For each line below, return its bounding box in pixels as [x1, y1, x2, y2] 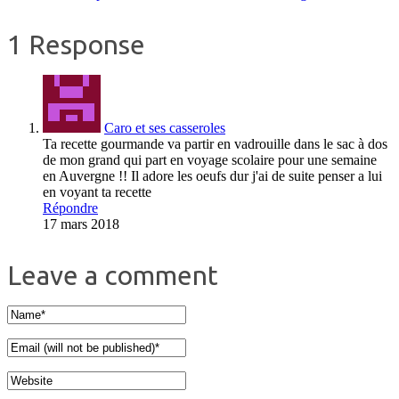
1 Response [7, 29, 145, 61]
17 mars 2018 [43, 216, 119, 232]
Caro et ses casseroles [104, 120, 225, 136]
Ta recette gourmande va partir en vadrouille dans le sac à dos [43, 136, 387, 152]
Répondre [43, 200, 98, 216]
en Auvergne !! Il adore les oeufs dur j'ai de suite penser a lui [43, 168, 382, 184]
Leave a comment [7, 260, 218, 291]
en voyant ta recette [43, 184, 151, 200]
